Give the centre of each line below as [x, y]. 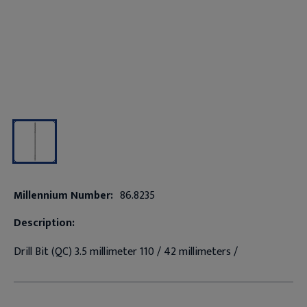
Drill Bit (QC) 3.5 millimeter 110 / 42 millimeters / [125, 251]
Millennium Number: [63, 195]
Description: [44, 223]
